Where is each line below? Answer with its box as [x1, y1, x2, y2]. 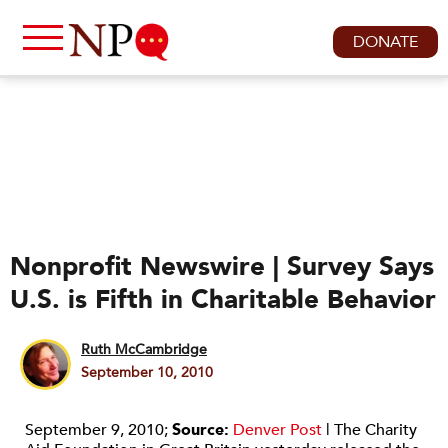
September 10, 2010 [81, 363, 213, 382]
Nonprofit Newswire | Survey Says [10, 249, 434, 285]
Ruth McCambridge [81, 340, 207, 359]
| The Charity [322, 419, 417, 441]
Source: [172, 419, 229, 441]
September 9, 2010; [25, 419, 172, 441]
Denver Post [233, 419, 322, 441]
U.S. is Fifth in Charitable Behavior [10, 282, 436, 318]
